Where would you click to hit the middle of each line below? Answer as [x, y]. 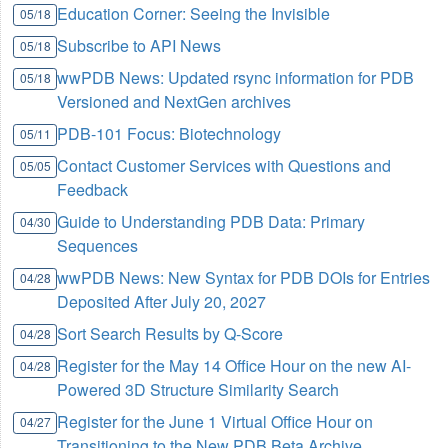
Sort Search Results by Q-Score [170, 334]
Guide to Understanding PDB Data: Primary [211, 222]
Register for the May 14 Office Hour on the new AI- [234, 366]
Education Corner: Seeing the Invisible [194, 14]
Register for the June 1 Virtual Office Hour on [215, 422]
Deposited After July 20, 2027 [162, 302]
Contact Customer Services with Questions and [224, 166]
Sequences [98, 246]
